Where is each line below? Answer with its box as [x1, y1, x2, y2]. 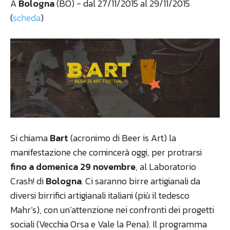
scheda [13, 10, 41, 25]
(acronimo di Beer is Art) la [68, 130, 176, 145]
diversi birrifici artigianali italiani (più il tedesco [10, 188, 189, 202]
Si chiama [10, 130, 50, 145]
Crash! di [10, 174, 46, 188]
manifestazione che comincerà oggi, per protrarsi [10, 145, 202, 159]
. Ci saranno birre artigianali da [82, 174, 200, 188]
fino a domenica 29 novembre [10, 159, 136, 174]
